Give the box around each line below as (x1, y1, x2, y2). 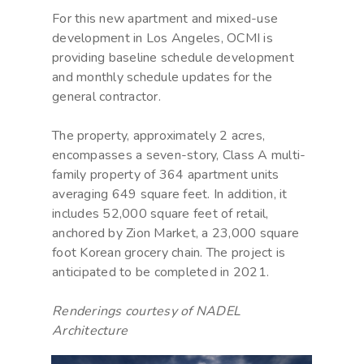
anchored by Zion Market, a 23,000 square (52, 224, 299, 243)
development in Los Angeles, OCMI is (52, 29, 273, 48)
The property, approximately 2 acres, (52, 127, 265, 145)
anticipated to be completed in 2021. (52, 263, 269, 282)
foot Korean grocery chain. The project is (52, 244, 286, 262)
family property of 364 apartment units (52, 166, 279, 184)
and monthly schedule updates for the (52, 68, 272, 87)
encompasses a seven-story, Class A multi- (52, 146, 306, 165)
